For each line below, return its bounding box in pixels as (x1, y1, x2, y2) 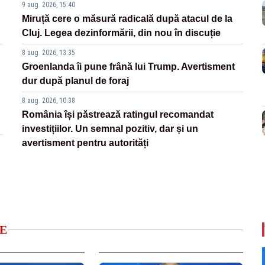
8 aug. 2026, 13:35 (22, 49, 76, 57)
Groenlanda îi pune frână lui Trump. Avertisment (22, 62, 235, 72)
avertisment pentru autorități (22, 138, 149, 148)
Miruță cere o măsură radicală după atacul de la (22, 14, 233, 24)
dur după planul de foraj (22, 76, 130, 86)
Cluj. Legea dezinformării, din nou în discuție (22, 28, 221, 38)
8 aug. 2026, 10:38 (22, 96, 76, 105)
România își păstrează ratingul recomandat (22, 109, 214, 120)
